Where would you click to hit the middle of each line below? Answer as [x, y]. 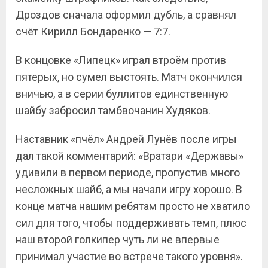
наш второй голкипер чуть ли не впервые [118, 240]
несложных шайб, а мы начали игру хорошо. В [129, 189]
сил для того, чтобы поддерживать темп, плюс [131, 223]
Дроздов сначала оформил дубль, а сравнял [126, 15]
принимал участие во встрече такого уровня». [129, 256]
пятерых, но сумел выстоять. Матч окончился [129, 77]
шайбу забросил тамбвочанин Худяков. [113, 110]
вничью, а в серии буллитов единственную [122, 94]
